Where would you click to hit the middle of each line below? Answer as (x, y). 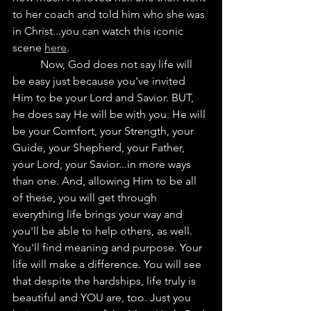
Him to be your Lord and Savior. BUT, (104, 97)
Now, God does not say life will (26, 64)
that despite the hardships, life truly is (106, 280)
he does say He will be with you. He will (110, 114)
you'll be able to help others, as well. (105, 230)
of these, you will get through (86, 197)
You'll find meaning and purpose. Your (109, 247)
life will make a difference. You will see (108, 264)
